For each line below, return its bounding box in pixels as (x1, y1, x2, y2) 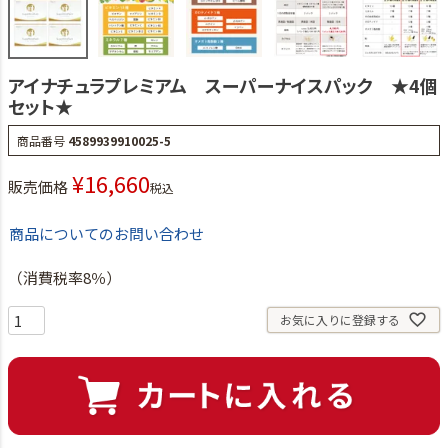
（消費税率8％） (8, 266, 121, 288)
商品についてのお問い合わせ (9, 222, 204, 244)
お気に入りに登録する (280, 310, 400, 328)
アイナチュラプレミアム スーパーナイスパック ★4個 (8, 71, 438, 98)
